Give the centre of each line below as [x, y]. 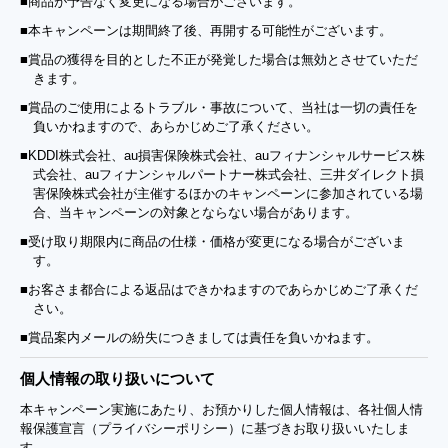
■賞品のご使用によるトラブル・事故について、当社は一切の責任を [219, 107]
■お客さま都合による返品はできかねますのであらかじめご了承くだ [219, 289]
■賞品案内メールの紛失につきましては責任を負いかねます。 [199, 337]
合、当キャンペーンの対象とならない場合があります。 [195, 212]
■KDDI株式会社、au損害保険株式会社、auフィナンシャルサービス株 [222, 155]
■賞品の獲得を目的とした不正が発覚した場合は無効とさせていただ [219, 59]
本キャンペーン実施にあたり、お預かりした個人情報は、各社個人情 [221, 409]
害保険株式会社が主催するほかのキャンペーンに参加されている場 [228, 193]
